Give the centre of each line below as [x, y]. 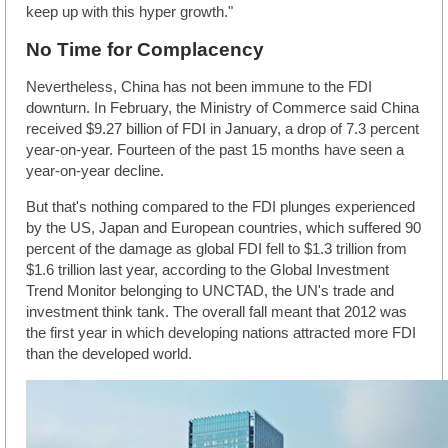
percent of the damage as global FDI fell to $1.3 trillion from [216, 248]
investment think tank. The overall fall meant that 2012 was [216, 311]
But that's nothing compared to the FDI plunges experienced [220, 206]
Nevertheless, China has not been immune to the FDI [199, 86]
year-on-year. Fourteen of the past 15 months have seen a [215, 149]
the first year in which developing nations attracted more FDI [221, 332]
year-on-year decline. [95, 170]
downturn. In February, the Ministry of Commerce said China [222, 107]
